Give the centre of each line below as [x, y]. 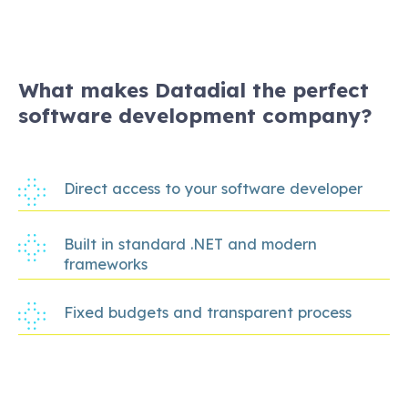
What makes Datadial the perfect [194, 91]
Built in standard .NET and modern [190, 245]
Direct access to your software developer [213, 189]
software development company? [195, 116]
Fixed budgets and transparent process [208, 313]
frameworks [106, 265]
